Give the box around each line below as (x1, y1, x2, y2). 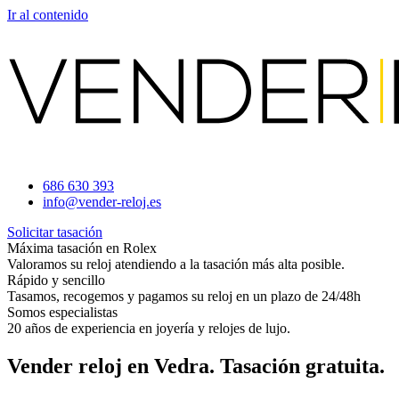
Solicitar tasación (7, 224, 102, 240)
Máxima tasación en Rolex (7, 240, 157, 256)
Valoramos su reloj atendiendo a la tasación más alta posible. (7, 256, 345, 272)
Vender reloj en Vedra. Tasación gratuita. (7, 354, 385, 378)
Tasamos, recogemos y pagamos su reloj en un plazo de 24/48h (7, 289, 361, 304)
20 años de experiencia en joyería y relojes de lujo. (7, 321, 290, 336)
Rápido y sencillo (7, 273, 105, 288)
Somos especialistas (7, 305, 118, 320)
